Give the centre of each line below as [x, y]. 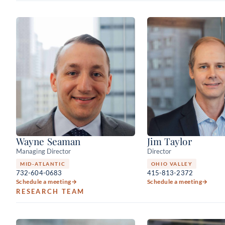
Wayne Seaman [48, 141]
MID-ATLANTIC [43, 164]
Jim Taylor [169, 141]
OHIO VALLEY [172, 164]
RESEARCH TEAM [50, 192]
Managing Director [44, 151]
